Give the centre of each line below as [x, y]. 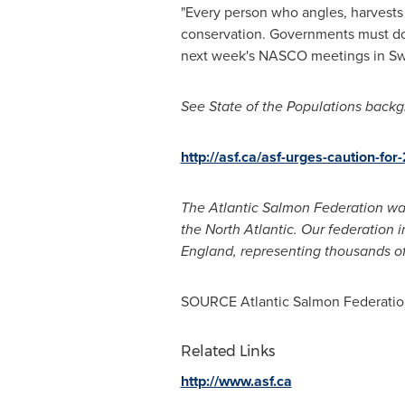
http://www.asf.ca [236, 381]
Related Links [227, 351]
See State [211, 106]
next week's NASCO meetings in [284, 56]
